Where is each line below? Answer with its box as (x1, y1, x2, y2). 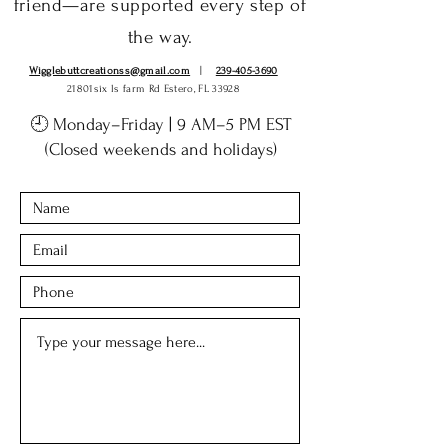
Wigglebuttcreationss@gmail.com (29, 64, 191, 77)
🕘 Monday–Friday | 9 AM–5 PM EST (30, 114, 291, 134)
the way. (127, 26, 193, 48)
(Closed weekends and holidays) (44, 139, 277, 159)
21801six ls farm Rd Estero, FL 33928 (67, 82, 240, 95)
